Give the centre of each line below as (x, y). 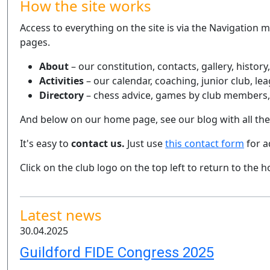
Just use (145, 143)
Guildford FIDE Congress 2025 (117, 253)
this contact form (205, 143)
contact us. (98, 143)
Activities (61, 81)
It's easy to (46, 143)
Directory (61, 95)
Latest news (61, 215)
